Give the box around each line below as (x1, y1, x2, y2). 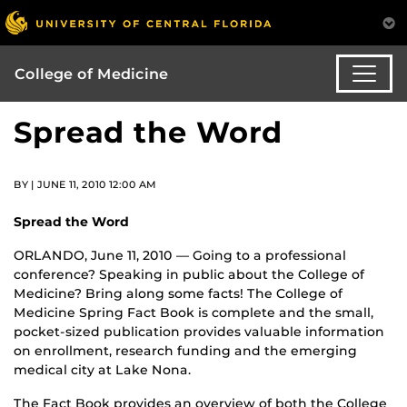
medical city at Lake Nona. (14, 361, 191, 378)
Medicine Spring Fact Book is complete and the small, (14, 303, 373, 321)
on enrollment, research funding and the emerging (14, 342, 357, 359)
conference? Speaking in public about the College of (14, 265, 364, 283)
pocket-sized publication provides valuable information (14, 323, 384, 340)
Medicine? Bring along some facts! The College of (14, 284, 342, 302)
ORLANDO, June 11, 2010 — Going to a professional (14, 246, 346, 263)
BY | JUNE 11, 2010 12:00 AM (14, 178, 156, 192)
